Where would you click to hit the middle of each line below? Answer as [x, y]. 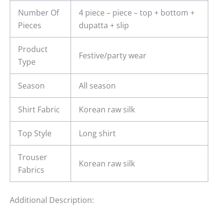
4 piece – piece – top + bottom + [137, 13]
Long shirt [97, 134]
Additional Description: [52, 200]
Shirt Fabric [39, 110]
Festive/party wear [113, 56]
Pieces [30, 26]
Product [33, 49]
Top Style [35, 134]
